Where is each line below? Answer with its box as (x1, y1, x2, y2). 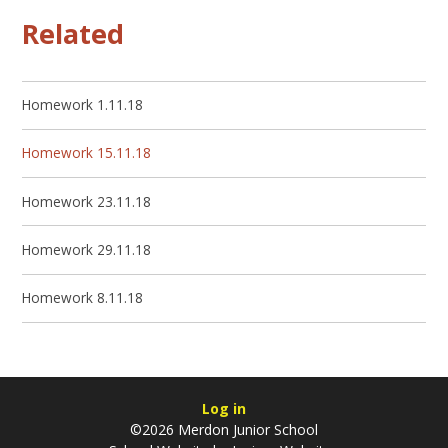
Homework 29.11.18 (22, 239, 152, 259)
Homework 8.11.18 (22, 288, 144, 308)
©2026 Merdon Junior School (130, 420, 318, 440)
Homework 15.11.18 (22, 143, 152, 163)
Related (22, 14, 125, 52)
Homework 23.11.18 (22, 191, 152, 211)
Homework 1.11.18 (22, 95, 144, 115)
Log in (202, 399, 246, 419)
